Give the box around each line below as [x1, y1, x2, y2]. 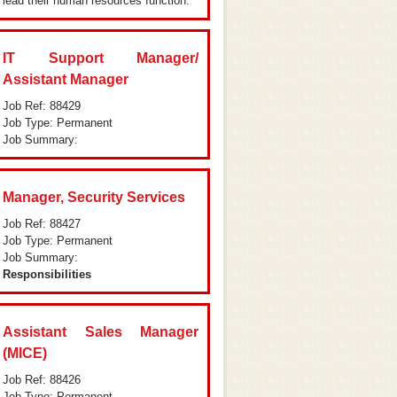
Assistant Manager [3, 72, 128, 87]
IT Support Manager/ [3, 51, 198, 66]
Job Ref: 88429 [3, 99, 81, 113]
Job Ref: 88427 [3, 217, 81, 230]
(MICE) [3, 346, 47, 361]
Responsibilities [3, 268, 91, 281]
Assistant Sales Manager [3, 324, 198, 339]
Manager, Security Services [3, 190, 185, 205]
